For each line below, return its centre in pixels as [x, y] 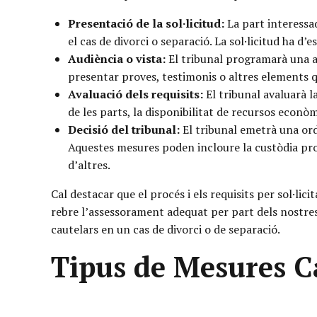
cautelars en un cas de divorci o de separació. [166, 229]
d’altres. [89, 165]
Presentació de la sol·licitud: [146, 23]
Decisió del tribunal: [124, 129]
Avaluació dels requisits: [136, 94]
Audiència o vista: [117, 58]
